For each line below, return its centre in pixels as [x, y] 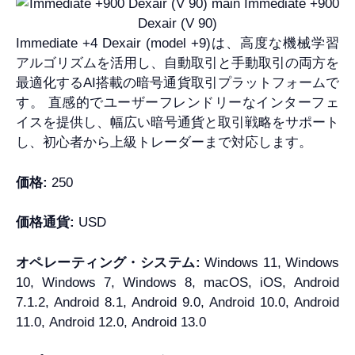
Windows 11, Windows [272, 262]
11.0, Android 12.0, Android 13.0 [111, 322]
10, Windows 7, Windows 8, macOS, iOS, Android [177, 282]
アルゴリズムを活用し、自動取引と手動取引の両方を [177, 63]
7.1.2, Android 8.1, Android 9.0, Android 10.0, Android [177, 302]
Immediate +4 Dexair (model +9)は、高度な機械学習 [177, 44]
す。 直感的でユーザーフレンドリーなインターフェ [177, 103]
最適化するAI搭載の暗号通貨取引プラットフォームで [177, 83]
